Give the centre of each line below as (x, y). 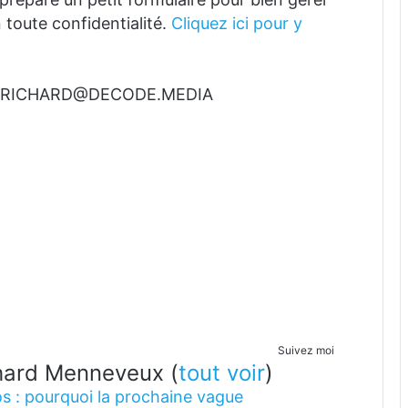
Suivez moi (306, 351)
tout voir (222, 373)
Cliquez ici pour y (237, 24)
